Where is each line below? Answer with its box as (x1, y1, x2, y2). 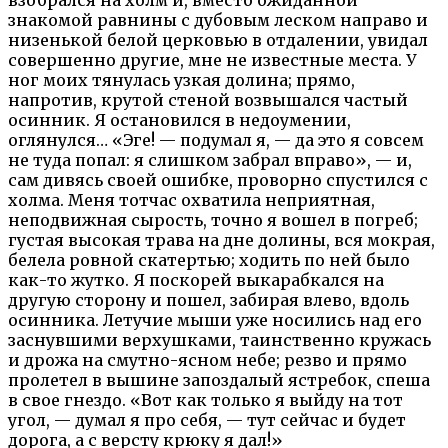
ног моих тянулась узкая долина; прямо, (8, 69, 355, 90)
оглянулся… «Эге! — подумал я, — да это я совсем (8, 129, 424, 150)
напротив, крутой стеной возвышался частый (8, 89, 408, 110)
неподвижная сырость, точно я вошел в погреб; (8, 209, 418, 230)
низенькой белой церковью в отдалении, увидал (8, 29, 428, 50)
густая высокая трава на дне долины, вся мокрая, (8, 229, 435, 250)
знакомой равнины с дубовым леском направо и (8, 9, 428, 30)
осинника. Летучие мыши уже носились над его (8, 309, 422, 330)
